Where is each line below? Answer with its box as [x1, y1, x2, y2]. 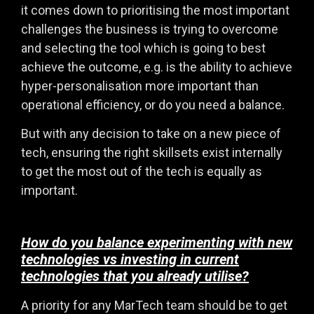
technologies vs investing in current [21, 251, 239, 268]
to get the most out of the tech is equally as [21, 164, 262, 179]
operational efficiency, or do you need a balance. [21, 97, 285, 112]
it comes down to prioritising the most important [21, 2, 289, 18]
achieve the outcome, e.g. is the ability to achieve [21, 59, 292, 74]
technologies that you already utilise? [21, 268, 249, 285]
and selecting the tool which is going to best [21, 40, 266, 55]
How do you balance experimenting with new [21, 234, 292, 252]
